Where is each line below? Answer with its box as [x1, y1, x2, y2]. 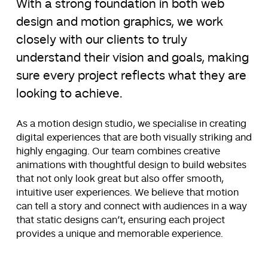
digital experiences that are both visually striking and [16, 132, 252, 142]
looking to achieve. [16, 87, 123, 100]
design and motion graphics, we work [16, 16, 223, 28]
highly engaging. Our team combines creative [16, 146, 220, 156]
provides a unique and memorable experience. [16, 229, 223, 239]
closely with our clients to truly [16, 33, 187, 46]
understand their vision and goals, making [16, 51, 249, 64]
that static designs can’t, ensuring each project [16, 215, 225, 225]
